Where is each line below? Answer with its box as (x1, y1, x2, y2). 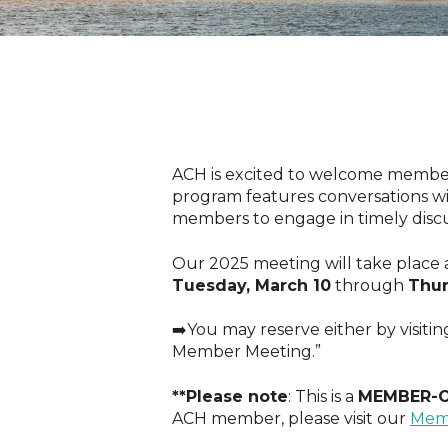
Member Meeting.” (172, 342, 321, 362)
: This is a (288, 386, 358, 406)
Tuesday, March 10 (172, 275, 331, 295)
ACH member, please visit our (172, 408, 410, 428)
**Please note (172, 386, 288, 406)
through (331, 275, 408, 295)
